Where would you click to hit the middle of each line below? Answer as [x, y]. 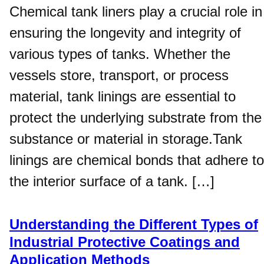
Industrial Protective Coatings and [125, 242]
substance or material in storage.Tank [126, 139]
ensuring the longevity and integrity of [125, 33]
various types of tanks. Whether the [120, 54]
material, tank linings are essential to [123, 97]
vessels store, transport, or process [119, 75]
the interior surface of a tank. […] [112, 181]
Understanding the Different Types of [134, 225]
